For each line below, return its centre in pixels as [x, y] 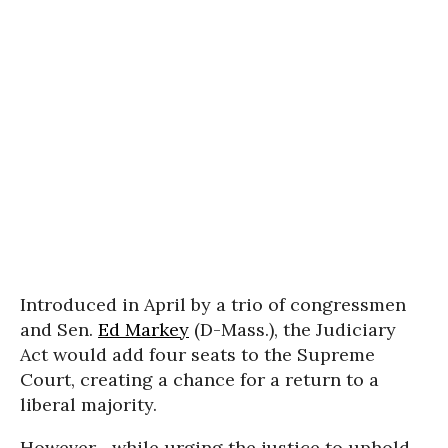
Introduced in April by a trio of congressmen [213, 304]
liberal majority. [88, 404]
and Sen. [59, 329]
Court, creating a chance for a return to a [199, 379]
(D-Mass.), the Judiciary [292, 329]
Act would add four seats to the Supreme [197, 354]
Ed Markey [143, 329]
